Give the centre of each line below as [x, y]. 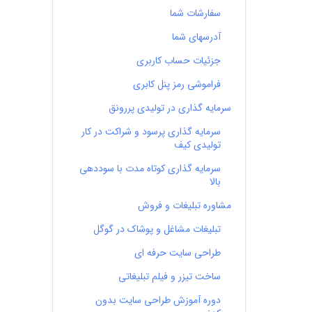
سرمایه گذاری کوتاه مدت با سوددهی [150, 169]
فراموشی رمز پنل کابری [177, 84]
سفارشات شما [195, 13]
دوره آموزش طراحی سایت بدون [158, 300]
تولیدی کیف [197, 145]
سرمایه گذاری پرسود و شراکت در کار [151, 132]
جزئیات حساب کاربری [178, 61]
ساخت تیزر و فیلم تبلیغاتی [169, 276]
